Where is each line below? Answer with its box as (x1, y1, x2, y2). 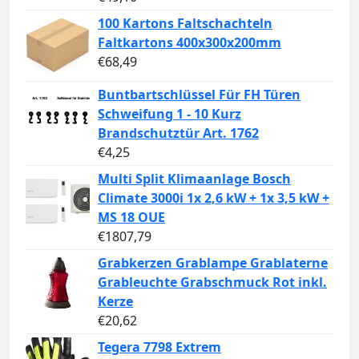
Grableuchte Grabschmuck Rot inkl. (98, 272, 327, 291)
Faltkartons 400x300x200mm (98, 33, 281, 51)
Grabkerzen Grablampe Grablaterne (98, 253, 328, 272)
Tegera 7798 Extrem (98, 337, 221, 356)
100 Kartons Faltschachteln (98, 14, 272, 32)
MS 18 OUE (98, 208, 165, 226)
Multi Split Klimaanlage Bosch (98, 169, 291, 188)
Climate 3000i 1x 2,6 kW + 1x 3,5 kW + (98, 188, 329, 207)
